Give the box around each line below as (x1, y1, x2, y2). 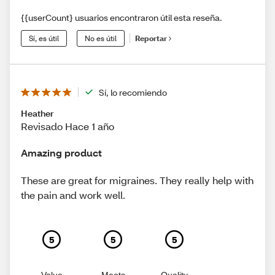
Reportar (135, 34, 167, 44)
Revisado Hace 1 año (21, 119, 114, 133)
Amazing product (21, 145, 102, 159)
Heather (21, 107, 53, 119)
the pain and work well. (21, 188, 125, 202)
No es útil (85, 33, 117, 43)
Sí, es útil (29, 33, 59, 43)
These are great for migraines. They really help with (21, 174, 254, 187)
